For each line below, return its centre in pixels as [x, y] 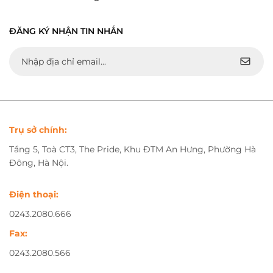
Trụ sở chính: [38, 129]
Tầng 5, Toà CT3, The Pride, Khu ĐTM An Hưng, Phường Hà [133, 149]
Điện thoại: [34, 194]
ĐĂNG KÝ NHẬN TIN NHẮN [66, 31]
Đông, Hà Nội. [39, 162]
